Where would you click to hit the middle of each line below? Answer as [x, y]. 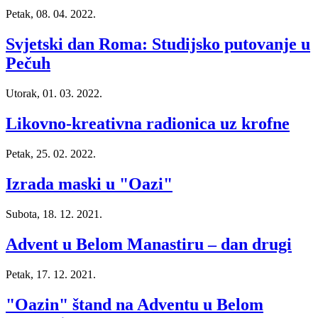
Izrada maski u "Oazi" [89, 183]
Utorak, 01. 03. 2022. [54, 94]
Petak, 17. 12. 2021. [51, 274]
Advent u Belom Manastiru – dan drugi [149, 244]
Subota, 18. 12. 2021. [54, 214]
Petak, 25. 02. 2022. [51, 154]
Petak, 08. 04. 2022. [51, 14]
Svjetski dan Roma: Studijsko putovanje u [158, 44]
